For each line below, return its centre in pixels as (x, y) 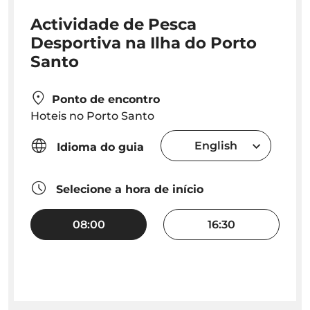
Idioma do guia (99, 147)
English (216, 145)
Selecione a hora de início (128, 190)
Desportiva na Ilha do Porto (144, 43)
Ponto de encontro (106, 100)
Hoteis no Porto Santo (92, 116)
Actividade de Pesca (113, 25)
